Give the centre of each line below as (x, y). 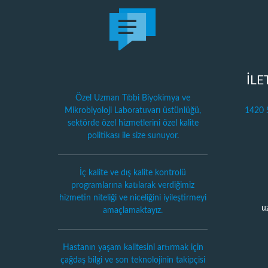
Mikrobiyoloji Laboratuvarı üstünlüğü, (133, 111)
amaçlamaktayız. (133, 211)
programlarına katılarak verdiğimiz (133, 185)
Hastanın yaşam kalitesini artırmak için (133, 248)
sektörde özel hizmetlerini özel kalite (133, 123)
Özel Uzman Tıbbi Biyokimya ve (133, 98)
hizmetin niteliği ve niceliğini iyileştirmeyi (133, 198)
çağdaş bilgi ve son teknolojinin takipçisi (133, 260)
